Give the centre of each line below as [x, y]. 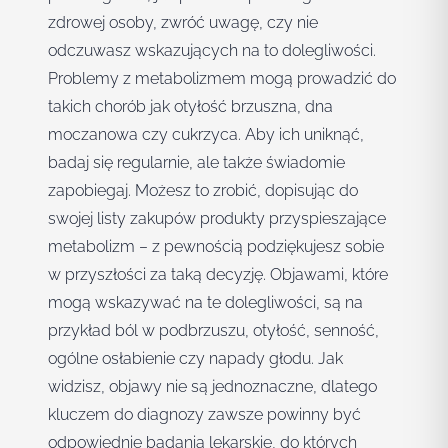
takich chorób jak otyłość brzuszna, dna [190, 107]
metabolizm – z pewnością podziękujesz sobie [216, 247]
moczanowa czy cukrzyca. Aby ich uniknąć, [206, 135]
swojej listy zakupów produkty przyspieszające [217, 219]
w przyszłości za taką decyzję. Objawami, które [218, 275]
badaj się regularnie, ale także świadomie [196, 163]
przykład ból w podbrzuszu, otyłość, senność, [213, 331]
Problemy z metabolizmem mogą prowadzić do [222, 79]
